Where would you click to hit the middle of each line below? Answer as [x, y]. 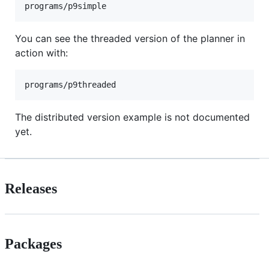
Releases [31, 188]
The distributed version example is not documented [132, 117]
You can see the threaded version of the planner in [130, 38]
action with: [41, 53]
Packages [33, 243]
